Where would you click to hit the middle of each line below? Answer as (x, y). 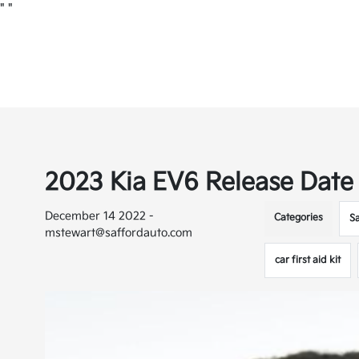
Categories (299, 218)
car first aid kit (308, 260)
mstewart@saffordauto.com (119, 233)
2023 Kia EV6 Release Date (200, 183)
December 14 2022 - (100, 216)
